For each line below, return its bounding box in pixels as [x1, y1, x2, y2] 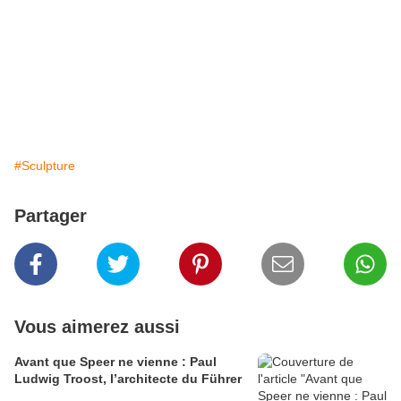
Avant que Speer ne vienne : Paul [14, 354, 217, 370]
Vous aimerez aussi [14, 317, 180, 337]
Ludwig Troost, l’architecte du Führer [14, 371, 242, 387]
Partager [14, 206, 87, 226]
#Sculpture [14, 158, 75, 174]
